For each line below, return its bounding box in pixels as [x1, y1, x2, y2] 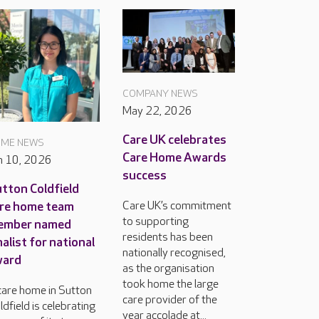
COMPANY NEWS [122, 87, 198, 100]
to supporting [122, 214, 189, 229]
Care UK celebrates [122, 132, 226, 147]
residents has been [122, 230, 213, 244]
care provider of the [122, 293, 217, 307]
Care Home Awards [122, 150, 226, 165]
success [122, 167, 167, 183]
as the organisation [122, 261, 214, 276]
